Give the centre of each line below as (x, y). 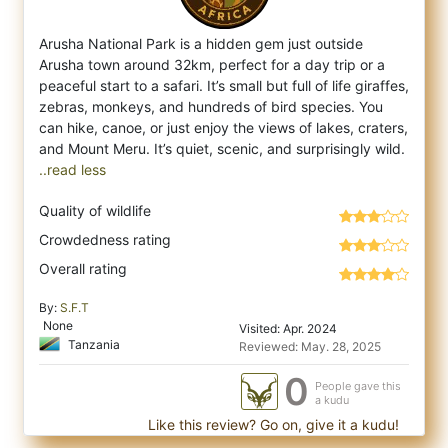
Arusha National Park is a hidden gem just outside (201, 43)
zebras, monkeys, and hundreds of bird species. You (211, 106)
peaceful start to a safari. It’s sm (143, 85)
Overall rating (83, 268)
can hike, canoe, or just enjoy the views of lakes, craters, (223, 127)
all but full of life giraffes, (328, 85)
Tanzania (92, 344)
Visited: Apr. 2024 (288, 328)
